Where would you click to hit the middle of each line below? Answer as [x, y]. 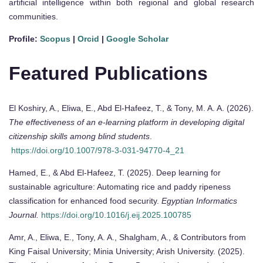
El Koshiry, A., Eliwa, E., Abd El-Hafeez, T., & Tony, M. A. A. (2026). [131, 108]
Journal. [24, 215]
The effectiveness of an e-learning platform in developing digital [127, 122]
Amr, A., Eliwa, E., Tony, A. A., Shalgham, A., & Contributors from [127, 237]
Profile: [24, 39]
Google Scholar [137, 39]
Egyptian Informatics [199, 201]
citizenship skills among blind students [79, 136]
